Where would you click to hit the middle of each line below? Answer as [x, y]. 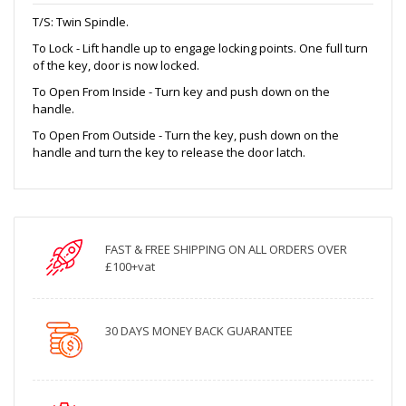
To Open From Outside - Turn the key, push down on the [186, 135]
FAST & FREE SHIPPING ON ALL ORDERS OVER [226, 249]
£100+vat [130, 266]
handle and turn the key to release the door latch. [169, 152]
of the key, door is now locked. [116, 65]
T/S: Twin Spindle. [81, 21]
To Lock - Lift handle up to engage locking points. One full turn [200, 48]
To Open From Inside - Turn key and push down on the [181, 91]
